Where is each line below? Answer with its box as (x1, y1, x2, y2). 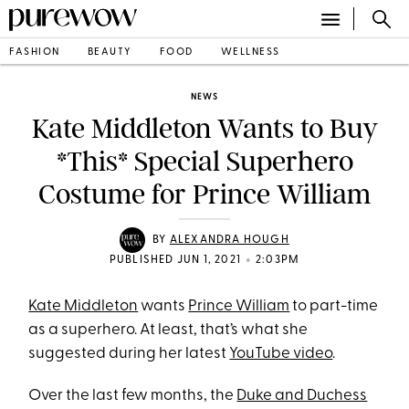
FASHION (9, 47, 60, 58)
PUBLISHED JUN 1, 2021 (109, 255, 241, 266)
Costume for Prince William (38, 178, 371, 211)
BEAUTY (87, 47, 132, 58)
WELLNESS (220, 47, 280, 58)
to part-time (289, 299, 379, 314)
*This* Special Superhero (56, 145, 353, 178)
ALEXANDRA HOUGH (169, 235, 289, 246)
